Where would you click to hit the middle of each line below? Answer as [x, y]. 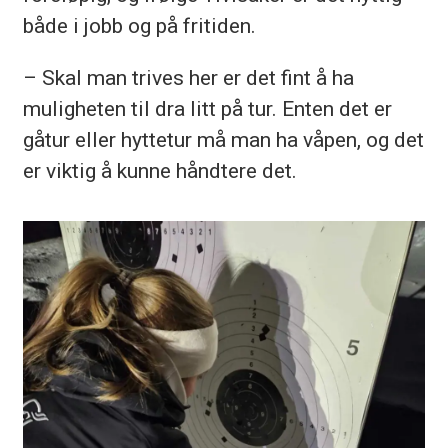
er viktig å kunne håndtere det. [162, 170]
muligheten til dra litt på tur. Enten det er [207, 108]
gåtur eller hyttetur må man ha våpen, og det [223, 139]
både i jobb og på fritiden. [141, 25]
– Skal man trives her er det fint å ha [188, 77]
